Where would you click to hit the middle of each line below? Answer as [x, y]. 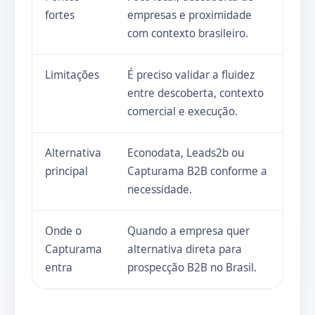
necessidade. [159, 189]
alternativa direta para [184, 249]
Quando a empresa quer [188, 231]
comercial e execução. [182, 111]
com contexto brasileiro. [187, 33]
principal [66, 171]
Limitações [72, 75]
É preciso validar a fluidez [191, 75]
